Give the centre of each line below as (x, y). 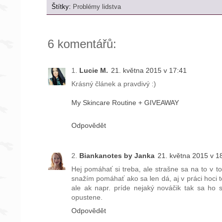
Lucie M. (94, 71)
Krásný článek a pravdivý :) (114, 84)
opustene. (87, 197)
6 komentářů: (82, 44)
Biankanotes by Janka (117, 155)
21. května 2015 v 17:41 (149, 71)
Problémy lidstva (97, 7)
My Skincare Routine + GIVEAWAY (125, 103)
